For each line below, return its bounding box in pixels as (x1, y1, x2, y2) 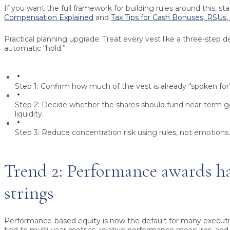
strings (4, 181, 54, 204)
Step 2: (15, 100, 40, 110)
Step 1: (15, 82, 39, 91)
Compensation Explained (4, 13, 93, 23)
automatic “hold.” (4, 44, 66, 53)
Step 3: (15, 128, 40, 138)
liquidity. (15, 109, 44, 119)
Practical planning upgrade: (4, 34, 101, 44)
